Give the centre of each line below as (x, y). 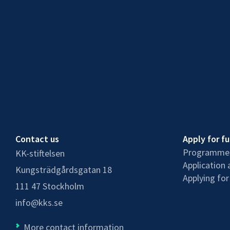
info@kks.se (39, 202)
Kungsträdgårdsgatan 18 (64, 169)
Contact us (37, 139)
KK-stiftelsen (40, 153)
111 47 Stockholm (50, 186)
